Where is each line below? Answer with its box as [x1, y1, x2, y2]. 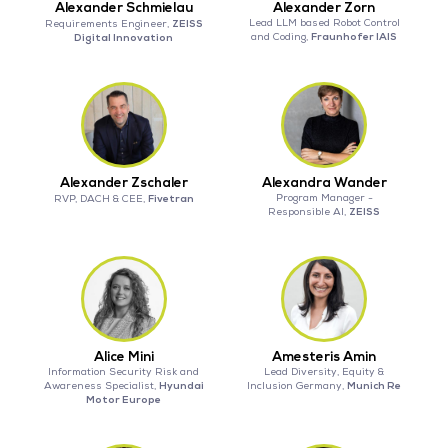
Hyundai [158, 379, 204, 393]
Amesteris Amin [272, 349, 377, 366]
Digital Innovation [74, 31, 174, 45]
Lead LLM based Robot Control [248, 17, 400, 30]
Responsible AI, [268, 206, 350, 219]
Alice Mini [93, 349, 154, 366]
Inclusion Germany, [247, 380, 348, 393]
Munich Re [347, 379, 402, 393]
